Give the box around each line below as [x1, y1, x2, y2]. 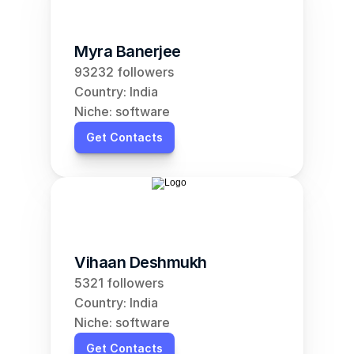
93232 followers [74, 64, 174, 80]
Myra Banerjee [74, 42, 181, 61]
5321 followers [74, 275, 164, 291]
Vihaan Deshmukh [74, 253, 207, 272]
